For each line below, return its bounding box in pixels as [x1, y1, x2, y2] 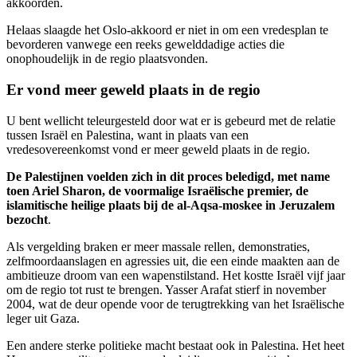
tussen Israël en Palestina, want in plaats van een [6, 127, 249, 142]
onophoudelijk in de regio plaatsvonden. [6, 52, 208, 66]
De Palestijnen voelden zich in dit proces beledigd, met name [6, 169, 330, 183]
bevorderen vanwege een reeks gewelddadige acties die [6, 37, 284, 52]
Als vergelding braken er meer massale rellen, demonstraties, [6, 239, 310, 253]
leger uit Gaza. [6, 311, 80, 325]
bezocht [6, 212, 48, 226]
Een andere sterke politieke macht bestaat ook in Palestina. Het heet [6, 338, 344, 352]
